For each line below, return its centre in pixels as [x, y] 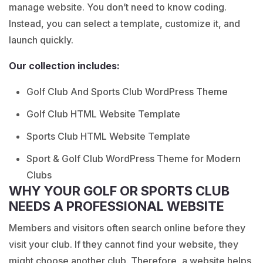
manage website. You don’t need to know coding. [118, 7]
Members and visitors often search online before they [127, 228]
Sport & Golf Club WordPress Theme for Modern [134, 159]
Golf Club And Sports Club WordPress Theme [127, 92]
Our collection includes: [64, 66]
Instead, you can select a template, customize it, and [124, 23]
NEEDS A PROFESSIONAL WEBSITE [117, 206]
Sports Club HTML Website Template [108, 136]
